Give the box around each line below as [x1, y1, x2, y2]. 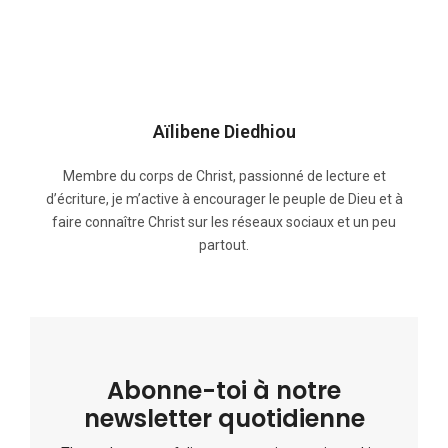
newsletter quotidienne [83, 402, 365, 436]
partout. [199, 237, 249, 254]
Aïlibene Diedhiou [152, 121, 296, 143]
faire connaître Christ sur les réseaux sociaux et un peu [52, 214, 396, 231]
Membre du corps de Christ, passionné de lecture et [62, 168, 386, 185]
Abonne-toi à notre [107, 374, 341, 408]
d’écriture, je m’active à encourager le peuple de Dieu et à [45, 191, 403, 208]
